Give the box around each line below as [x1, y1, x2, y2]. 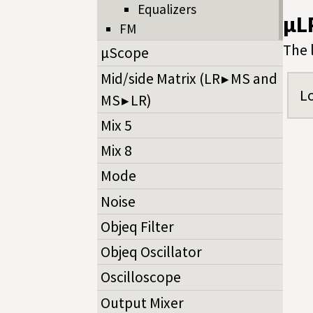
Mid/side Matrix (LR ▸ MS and [101, 68, 277, 88]
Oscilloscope [101, 268, 181, 287]
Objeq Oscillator [101, 242, 202, 262]
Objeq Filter [101, 217, 174, 236]
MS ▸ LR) [101, 90, 152, 110]
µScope [101, 43, 149, 63]
